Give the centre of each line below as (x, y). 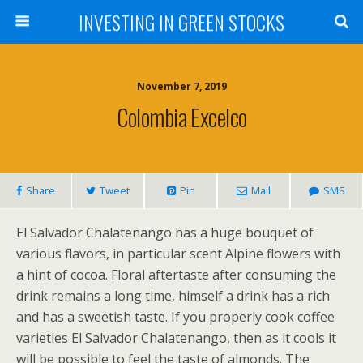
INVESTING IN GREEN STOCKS (181, 22)
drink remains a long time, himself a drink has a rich (173, 296)
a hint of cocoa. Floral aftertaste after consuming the (176, 275)
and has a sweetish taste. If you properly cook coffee (175, 317)
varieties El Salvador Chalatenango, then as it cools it (176, 338)
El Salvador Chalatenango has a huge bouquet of (165, 233)
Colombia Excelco (181, 117)
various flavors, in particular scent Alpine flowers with (178, 254)
